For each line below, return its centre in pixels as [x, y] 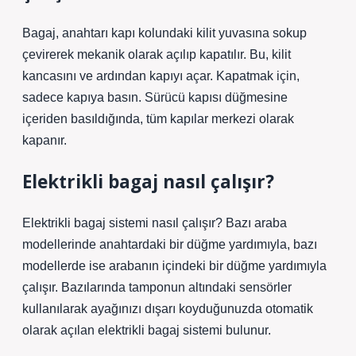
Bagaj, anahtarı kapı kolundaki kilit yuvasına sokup [164, 33]
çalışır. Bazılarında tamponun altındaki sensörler [157, 287]
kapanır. [44, 140]
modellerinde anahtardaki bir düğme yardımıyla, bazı [170, 244]
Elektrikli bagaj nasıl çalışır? [148, 182]
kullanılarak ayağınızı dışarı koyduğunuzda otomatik [168, 309]
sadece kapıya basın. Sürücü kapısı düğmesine [155, 97]
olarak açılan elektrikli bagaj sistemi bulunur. [147, 330]
